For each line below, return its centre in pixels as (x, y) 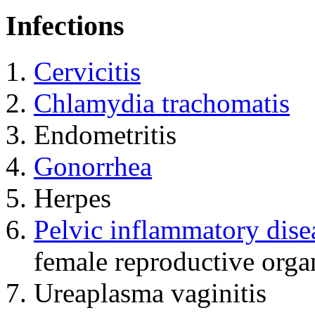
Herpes (72, 198)
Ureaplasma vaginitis (150, 292)
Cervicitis (87, 71)
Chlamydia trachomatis (162, 103)
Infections (65, 26)
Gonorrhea (93, 166)
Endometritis (105, 134)
